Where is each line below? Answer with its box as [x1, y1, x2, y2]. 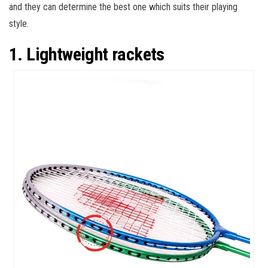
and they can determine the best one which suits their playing [9, 1, 237, 13]
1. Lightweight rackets [9, 44, 165, 65]
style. [9, 18, 29, 30]
